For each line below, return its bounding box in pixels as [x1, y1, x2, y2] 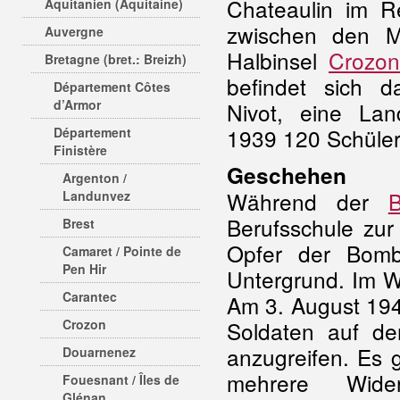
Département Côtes [54, 78, 171, 96]
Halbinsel [227, 45, 329, 76]
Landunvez [62, 187, 130, 204]
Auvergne [45, 22, 104, 40]
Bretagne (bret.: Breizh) [45, 50, 187, 68]
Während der [227, 186, 388, 217]
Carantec [62, 287, 117, 305]
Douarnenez [62, 343, 136, 361]
